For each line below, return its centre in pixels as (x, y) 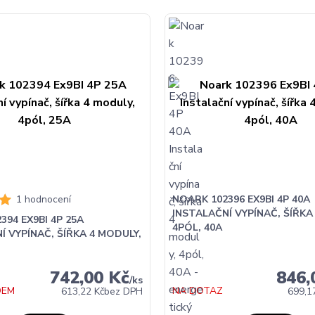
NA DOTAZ (197, 290)
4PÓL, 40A (197, 227)
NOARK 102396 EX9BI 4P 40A (241, 199)
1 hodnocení (43, 199)
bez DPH (124, 291)
